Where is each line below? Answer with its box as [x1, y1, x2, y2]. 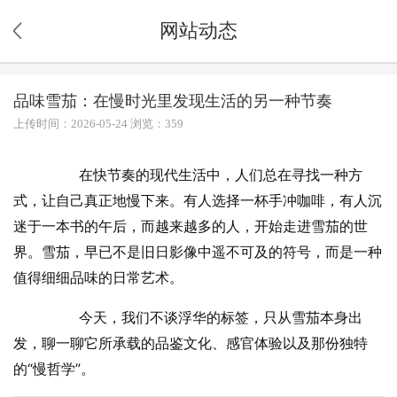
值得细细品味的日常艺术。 [12, 269, 183, 287]
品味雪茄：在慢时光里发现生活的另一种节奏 [12, 91, 332, 110]
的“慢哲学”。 [12, 360, 95, 378]
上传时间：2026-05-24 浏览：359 [12, 117, 183, 131]
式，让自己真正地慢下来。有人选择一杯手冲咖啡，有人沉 [12, 191, 382, 210]
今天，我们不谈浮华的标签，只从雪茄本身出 [50, 308, 362, 327]
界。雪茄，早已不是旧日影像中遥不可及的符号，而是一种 [12, 243, 382, 261]
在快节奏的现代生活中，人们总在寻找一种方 [50, 166, 362, 184]
